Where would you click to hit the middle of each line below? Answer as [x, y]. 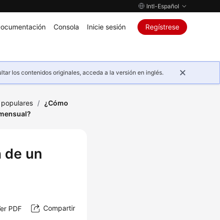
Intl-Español [163, 6]
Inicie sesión [106, 27]
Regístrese [162, 27]
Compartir [59, 208]
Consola [66, 27]
